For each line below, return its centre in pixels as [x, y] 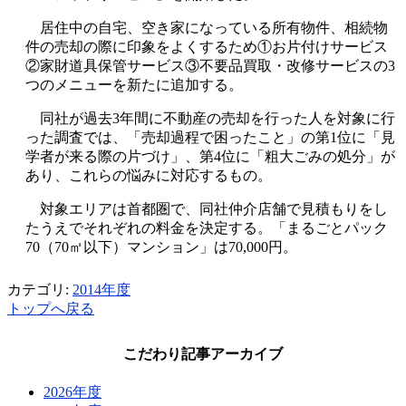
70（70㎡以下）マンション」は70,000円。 [161, 246]
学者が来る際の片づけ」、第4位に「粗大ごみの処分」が [210, 156]
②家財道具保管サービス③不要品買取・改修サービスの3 [210, 65]
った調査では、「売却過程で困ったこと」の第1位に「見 [210, 137]
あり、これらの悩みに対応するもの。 [149, 175]
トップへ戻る [51, 308]
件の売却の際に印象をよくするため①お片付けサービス [207, 46]
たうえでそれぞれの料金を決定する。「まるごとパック [207, 227]
